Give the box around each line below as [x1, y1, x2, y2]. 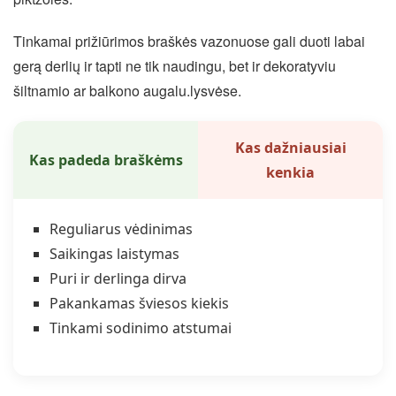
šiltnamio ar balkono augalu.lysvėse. [13, 80, 241, 102]
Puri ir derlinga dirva [49, 269, 187, 289]
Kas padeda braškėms [28, 150, 183, 171]
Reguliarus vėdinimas [49, 219, 193, 240]
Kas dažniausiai [234, 138, 346, 158]
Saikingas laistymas [49, 244, 179, 264]
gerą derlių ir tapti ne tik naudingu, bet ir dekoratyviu [13, 56, 336, 77]
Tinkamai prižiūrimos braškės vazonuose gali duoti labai [13, 31, 365, 52]
